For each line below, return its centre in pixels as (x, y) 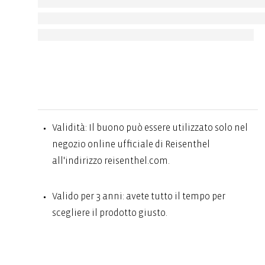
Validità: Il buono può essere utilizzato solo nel (150, 127)
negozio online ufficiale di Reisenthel (131, 144)
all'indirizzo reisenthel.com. (111, 161)
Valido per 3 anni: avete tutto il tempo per (139, 196)
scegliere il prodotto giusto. (110, 213)
